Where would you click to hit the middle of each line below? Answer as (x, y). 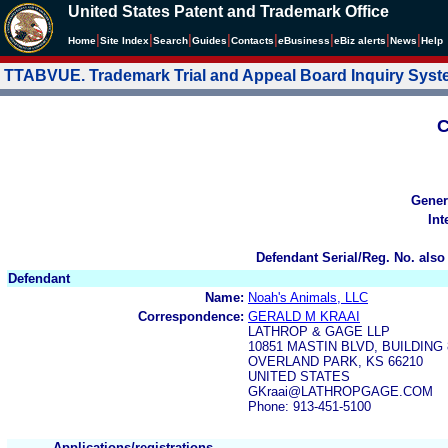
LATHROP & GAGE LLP (319, 331)
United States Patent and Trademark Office (228, 11)
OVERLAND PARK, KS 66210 (335, 361)
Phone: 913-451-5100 (309, 406)
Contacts (252, 40)
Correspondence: (191, 316)
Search (170, 40)
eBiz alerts (360, 40)
